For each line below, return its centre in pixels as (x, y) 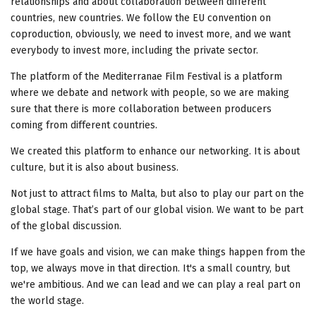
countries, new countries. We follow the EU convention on (141, 18)
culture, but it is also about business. (95, 167)
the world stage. (47, 300)
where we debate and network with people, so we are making (150, 92)
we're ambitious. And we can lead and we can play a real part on (156, 284)
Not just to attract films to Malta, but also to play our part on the (157, 193)
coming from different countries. (84, 125)
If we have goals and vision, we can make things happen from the (158, 252)
